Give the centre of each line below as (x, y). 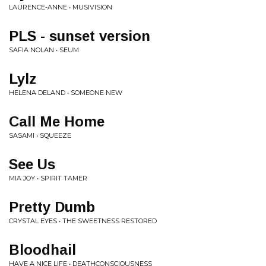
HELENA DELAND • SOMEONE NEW (66, 93)
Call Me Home (57, 121)
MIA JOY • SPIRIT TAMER (48, 178)
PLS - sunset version (80, 36)
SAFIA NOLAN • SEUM (44, 50)
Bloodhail (42, 250)
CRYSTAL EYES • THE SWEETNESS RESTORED (83, 221)
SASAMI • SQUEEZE (40, 135)
